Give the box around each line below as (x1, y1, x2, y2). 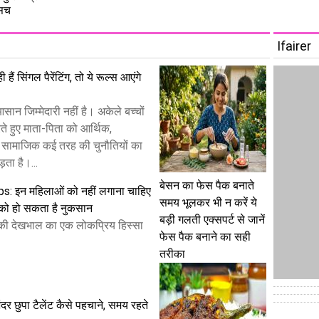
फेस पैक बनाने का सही (159, 230, 251, 244)
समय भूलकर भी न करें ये (159, 196, 257, 209)
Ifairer (277, 38, 311, 53)
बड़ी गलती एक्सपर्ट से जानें (159, 213, 265, 226)
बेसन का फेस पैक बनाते (159, 179, 254, 192)
